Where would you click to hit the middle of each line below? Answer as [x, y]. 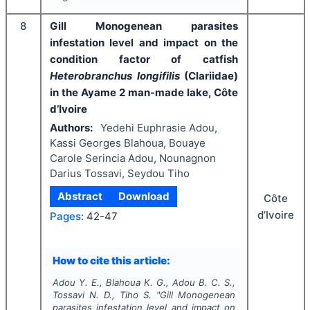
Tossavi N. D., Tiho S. [102, 294]
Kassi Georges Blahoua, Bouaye [128, 143]
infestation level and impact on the [144, 42]
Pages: [67, 217]
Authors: [71, 127]
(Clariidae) [211, 75]
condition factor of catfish [144, 59]
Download [144, 196]
